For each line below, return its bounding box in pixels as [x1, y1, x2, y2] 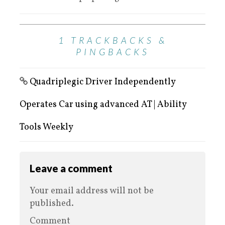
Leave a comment [30, 162, 113, 175]
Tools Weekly [20, 121, 73, 134]
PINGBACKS [75, 46, 150, 58]
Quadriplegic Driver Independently [30, 76, 175, 89]
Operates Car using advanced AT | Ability [20, 98, 186, 111]
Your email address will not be [30, 185, 154, 198]
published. [30, 197, 74, 210]
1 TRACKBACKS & [58, 35, 167, 46]
